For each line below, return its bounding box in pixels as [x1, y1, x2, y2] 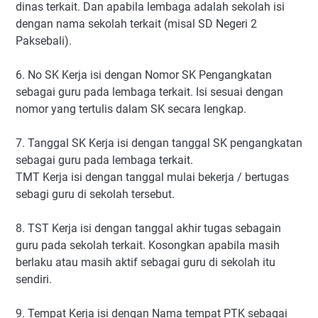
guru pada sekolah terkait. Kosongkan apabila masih [16, 238, 280, 252]
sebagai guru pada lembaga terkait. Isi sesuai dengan [16, 84, 283, 99]
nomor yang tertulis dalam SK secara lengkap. [16, 102, 246, 116]
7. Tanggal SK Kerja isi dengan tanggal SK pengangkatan [16, 136, 302, 150]
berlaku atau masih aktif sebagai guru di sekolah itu [16, 255, 275, 269]
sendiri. [16, 272, 52, 286]
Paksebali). [16, 33, 72, 48]
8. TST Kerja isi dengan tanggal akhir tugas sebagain [16, 221, 281, 235]
